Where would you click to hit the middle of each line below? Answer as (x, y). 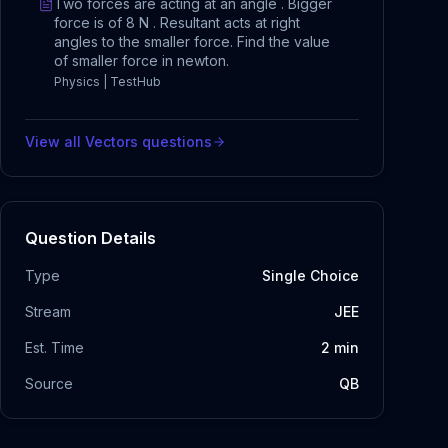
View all (55, 141)
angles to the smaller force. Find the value (192, 41)
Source (49, 383)
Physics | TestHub (107, 81)
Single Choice (310, 275)
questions (175, 141)
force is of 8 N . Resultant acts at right (177, 22)
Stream (48, 311)
